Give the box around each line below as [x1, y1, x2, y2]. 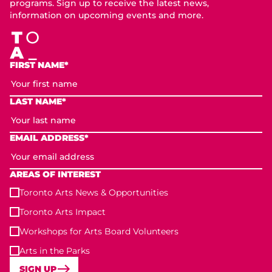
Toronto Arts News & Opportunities [19, 186, 168, 198]
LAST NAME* [10, 95, 66, 107]
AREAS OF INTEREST [10, 168, 101, 180]
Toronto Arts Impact [19, 206, 106, 217]
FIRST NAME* [10, 59, 69, 70]
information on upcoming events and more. [10, 9, 203, 21]
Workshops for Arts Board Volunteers [19, 225, 178, 237]
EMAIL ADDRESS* [10, 132, 89, 143]
